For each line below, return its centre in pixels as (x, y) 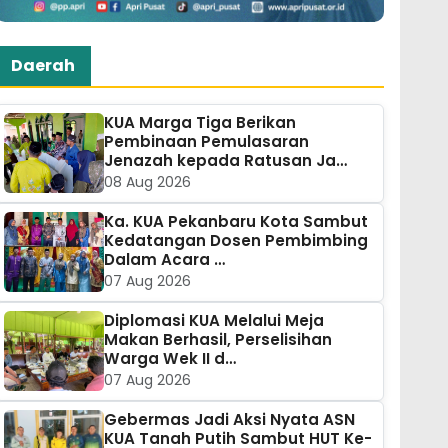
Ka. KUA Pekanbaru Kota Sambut (235, 221)
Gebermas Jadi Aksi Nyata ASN (229, 419)
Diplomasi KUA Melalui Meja (213, 320)
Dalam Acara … (164, 259)
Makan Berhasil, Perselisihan (217, 339)
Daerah (42, 65)
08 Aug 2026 (147, 181)
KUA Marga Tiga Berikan (199, 122)
